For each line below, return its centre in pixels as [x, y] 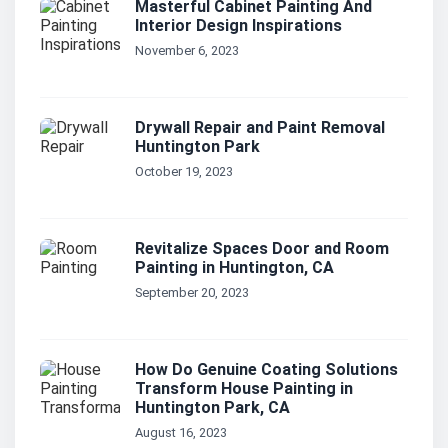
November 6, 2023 [187, 51]
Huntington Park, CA [212, 408]
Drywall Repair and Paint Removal [260, 128]
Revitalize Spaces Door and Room [262, 249]
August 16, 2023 [181, 433]
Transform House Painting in [244, 389]
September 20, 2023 [192, 293]
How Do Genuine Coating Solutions [266, 370]
